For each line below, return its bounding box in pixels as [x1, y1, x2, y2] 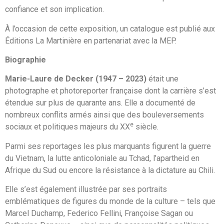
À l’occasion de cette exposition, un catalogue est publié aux [5, 23, 215, 33]
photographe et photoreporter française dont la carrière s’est [5, 86, 216, 96]
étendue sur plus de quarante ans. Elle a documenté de [5, 98, 195, 108]
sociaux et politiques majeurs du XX [5, 122, 130, 132]
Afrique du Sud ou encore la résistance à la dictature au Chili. [5, 165, 215, 175]
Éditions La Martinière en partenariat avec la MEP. [5, 35, 176, 45]
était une [146, 74, 178, 84]
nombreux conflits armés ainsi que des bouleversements [5, 110, 204, 120]
